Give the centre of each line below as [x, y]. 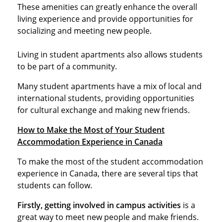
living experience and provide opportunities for [105, 19]
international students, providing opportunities [106, 98]
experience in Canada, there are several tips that [108, 173]
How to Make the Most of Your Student [91, 130]
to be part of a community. [67, 66]
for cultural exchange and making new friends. [104, 110]
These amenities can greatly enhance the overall [107, 7]
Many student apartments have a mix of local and [110, 86]
